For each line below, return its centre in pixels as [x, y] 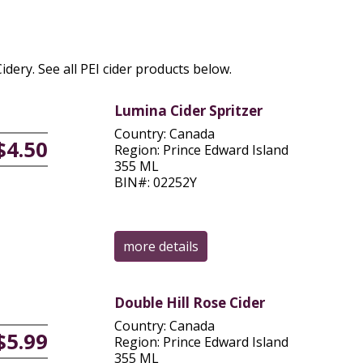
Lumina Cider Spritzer [188, 111]
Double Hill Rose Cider [189, 303]
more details [160, 246]
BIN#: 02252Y [155, 182]
